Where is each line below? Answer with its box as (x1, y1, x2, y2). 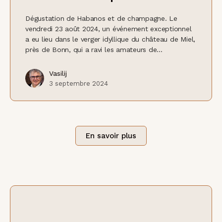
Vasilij (49, 69, 67, 77)
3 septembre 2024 (49, 80, 108, 87)
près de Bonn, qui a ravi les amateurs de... (25, 46, 163, 54)
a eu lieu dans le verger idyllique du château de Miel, (25, 35, 196, 43)
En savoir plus (86, 131, 136, 140)
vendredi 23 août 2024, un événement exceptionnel (25, 25, 192, 33)
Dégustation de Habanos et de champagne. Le (25, 14, 177, 22)
